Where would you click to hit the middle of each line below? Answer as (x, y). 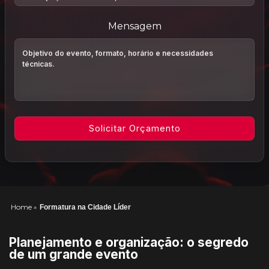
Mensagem (134, 26)
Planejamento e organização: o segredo (129, 242)
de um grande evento (74, 254)
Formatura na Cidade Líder (85, 207)
